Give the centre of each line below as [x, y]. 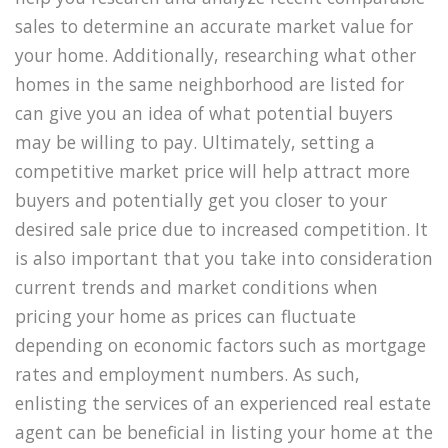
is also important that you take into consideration [224, 257]
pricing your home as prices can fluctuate [185, 315]
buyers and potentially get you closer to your [201, 199]
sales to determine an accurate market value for [214, 25]
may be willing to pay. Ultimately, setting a [195, 141]
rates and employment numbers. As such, [187, 373]
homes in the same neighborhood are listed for [209, 83]
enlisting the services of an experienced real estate [223, 402]
